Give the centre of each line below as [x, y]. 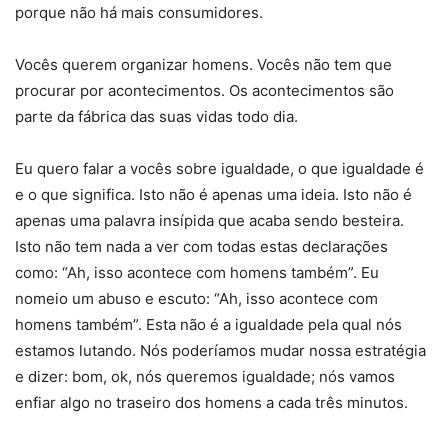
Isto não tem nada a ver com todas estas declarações [201, 247]
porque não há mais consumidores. [139, 13]
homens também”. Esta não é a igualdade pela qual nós [208, 325]
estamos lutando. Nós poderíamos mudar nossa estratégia [220, 351]
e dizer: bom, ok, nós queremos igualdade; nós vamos [205, 377]
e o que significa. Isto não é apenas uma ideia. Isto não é [213, 195]
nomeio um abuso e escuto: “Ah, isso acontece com [196, 299]
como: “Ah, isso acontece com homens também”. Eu [197, 273]
